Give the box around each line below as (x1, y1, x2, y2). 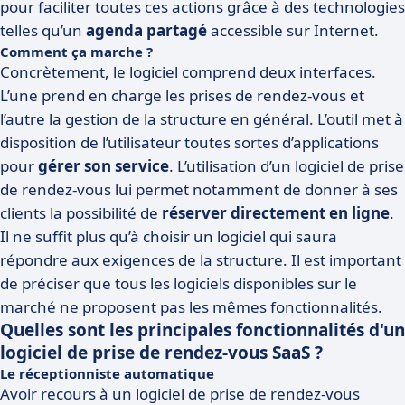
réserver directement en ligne (162, 202, 390, 223)
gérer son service (38, 155, 169, 176)
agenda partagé (86, 20, 207, 41)
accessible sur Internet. (207, 20, 379, 41)
